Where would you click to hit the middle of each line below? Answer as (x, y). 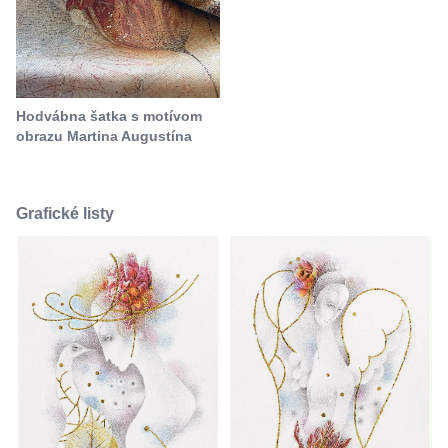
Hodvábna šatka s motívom (109, 116)
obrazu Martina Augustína (104, 136)
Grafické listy (65, 214)
